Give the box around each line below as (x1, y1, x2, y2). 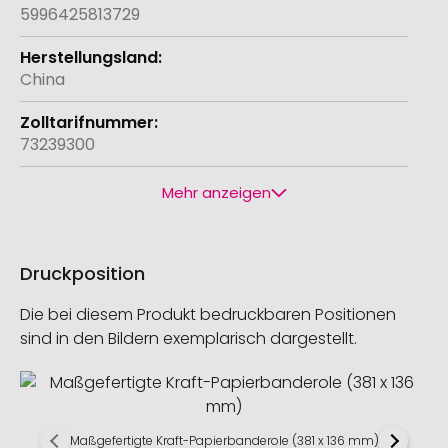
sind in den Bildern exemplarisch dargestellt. (20, 327, 357, 351)
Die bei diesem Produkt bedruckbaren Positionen (20, 303, 396, 327)
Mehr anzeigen (161, 182, 271, 204)
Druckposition (20, 261, 145, 287)
